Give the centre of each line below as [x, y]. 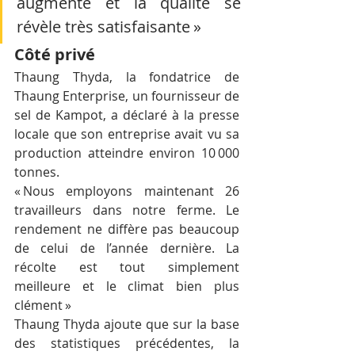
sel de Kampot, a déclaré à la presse [127, 115]
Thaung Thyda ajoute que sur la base [127, 324]
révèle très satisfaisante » [109, 27]
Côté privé [57, 55]
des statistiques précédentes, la [127, 344]
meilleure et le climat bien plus [127, 286]
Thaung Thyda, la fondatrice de [127, 77]
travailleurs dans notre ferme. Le [127, 210]
